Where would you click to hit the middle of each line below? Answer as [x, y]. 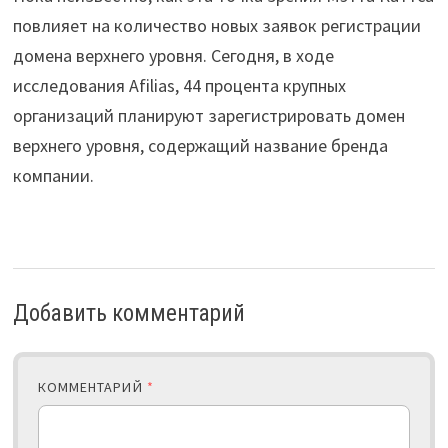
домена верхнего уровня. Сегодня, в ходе [173, 55]
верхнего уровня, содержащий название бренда [200, 145]
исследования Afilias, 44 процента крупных [179, 85]
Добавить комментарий [128, 313]
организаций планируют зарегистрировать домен [208, 115]
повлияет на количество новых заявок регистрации [216, 25]
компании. [53, 175]
